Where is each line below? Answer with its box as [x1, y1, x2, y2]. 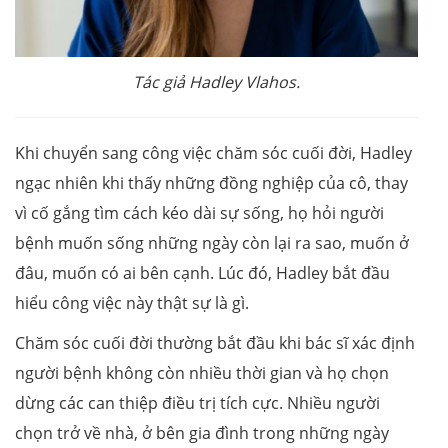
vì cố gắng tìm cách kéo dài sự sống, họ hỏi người [15, 202, 384, 225]
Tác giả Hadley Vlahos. [133, 71, 300, 94]
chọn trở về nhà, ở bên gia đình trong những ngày [15, 422, 389, 445]
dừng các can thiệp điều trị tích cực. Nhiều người [15, 392, 380, 415]
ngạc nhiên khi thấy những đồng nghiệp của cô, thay [15, 172, 408, 195]
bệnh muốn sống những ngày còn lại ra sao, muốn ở [15, 232, 409, 255]
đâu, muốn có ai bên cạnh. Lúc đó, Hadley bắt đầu [15, 262, 390, 285]
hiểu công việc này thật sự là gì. [15, 292, 249, 315]
